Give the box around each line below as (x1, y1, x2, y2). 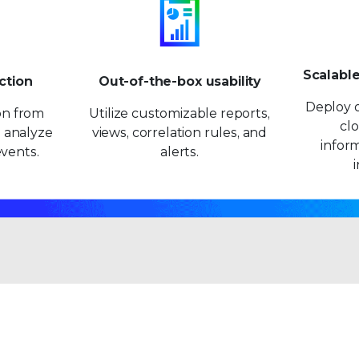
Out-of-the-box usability (98, 73, 261, 89)
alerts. (160, 143, 199, 159)
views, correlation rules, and (91, 124, 268, 140)
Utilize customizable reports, (89, 105, 270, 121)
